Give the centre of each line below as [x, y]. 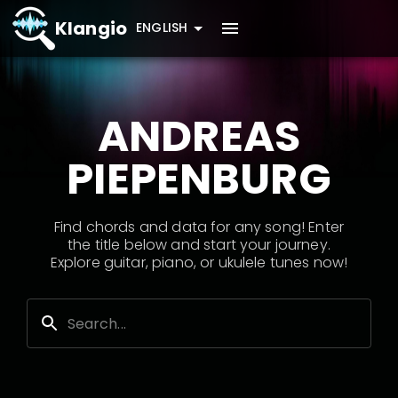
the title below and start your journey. [199, 245]
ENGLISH [162, 28]
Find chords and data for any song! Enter [199, 227]
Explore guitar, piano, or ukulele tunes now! [199, 263]
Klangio [92, 28]
